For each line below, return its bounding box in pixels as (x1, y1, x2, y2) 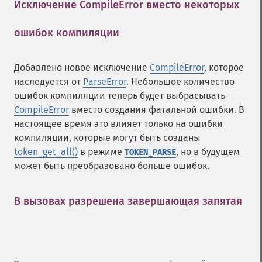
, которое (204, 62, 244, 73)
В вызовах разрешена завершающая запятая (14, 195, 242, 208)
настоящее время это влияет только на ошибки (14, 118, 223, 129)
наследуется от (14, 76, 83, 87)
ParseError (83, 76, 126, 87)
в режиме (78, 146, 125, 157)
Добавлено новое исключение (14, 62, 150, 73)
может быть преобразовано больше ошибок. (14, 160, 209, 171)
